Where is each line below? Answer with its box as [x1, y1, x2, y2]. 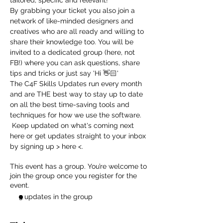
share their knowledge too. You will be [10, 38, 135, 46]
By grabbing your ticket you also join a [10, 6, 137, 14]
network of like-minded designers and [10, 17, 135, 25]
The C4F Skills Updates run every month [10, 80, 144, 88]
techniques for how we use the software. [10, 111, 143, 119]
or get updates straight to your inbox [24, 132, 148, 140]
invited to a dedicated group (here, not [10, 48, 137, 56]
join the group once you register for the [10, 172, 137, 180]
